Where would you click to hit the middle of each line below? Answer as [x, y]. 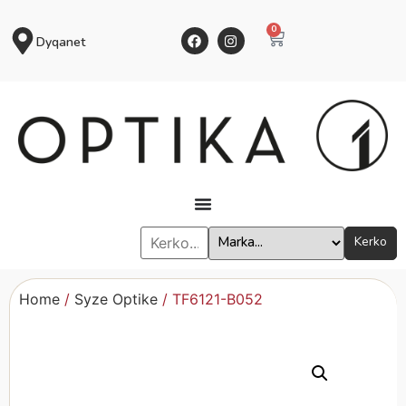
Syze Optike [116, 300]
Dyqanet [61, 42]
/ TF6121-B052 [210, 300]
